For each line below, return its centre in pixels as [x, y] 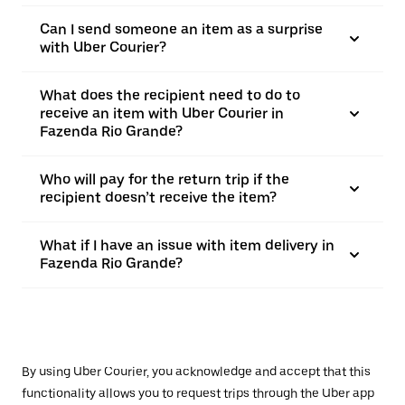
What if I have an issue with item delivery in [187, 245]
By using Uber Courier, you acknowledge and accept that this [196, 372]
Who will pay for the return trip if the [165, 179]
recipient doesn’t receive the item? [158, 198]
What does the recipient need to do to [170, 95]
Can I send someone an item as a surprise [181, 29]
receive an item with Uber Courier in [162, 113]
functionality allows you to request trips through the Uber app [198, 393]
